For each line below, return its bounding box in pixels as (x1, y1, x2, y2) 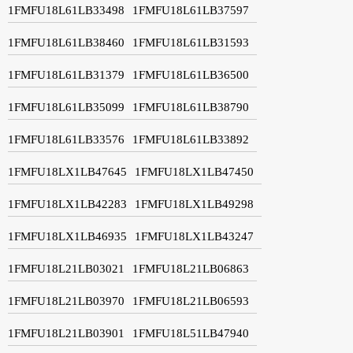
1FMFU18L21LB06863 (132, 262, 249, 275)
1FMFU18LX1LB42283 (8, 197, 127, 210)
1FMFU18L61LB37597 (132, 3, 249, 17)
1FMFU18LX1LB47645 (8, 165, 127, 178)
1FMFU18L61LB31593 (132, 35, 249, 49)
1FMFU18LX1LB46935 (8, 229, 127, 243)
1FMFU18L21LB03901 (8, 326, 124, 340)
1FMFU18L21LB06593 (132, 294, 249, 307)
